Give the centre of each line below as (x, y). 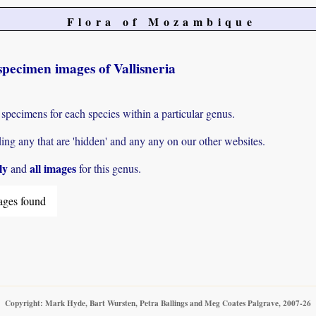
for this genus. (109, 169)
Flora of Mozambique (162, 22)
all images (53, 169)
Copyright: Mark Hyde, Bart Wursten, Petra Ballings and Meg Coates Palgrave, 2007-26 (158, 303)
